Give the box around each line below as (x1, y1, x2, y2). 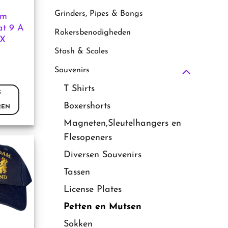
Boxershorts (64, 101, 110, 111)
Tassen (64, 167, 90, 178)
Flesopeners (64, 133, 112, 143)
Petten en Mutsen (64, 202, 141, 212)
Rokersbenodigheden (54, 28, 131, 37)
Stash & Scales (54, 47, 108, 55)
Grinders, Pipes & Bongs (54, 9, 143, 18)
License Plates (64, 185, 122, 195)
